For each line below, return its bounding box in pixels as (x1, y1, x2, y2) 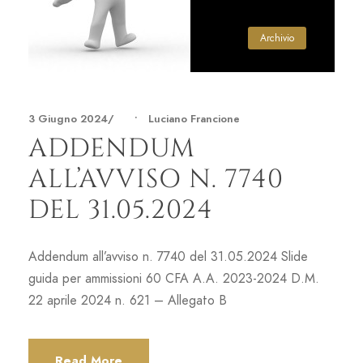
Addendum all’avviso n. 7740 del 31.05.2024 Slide (28, 247, 308, 266)
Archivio (260, 31, 294, 45)
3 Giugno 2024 (28, 111, 108, 126)
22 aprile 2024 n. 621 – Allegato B (28, 291, 227, 310)
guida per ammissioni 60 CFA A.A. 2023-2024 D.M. (28, 269, 319, 288)
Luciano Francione (148, 111, 240, 126)
